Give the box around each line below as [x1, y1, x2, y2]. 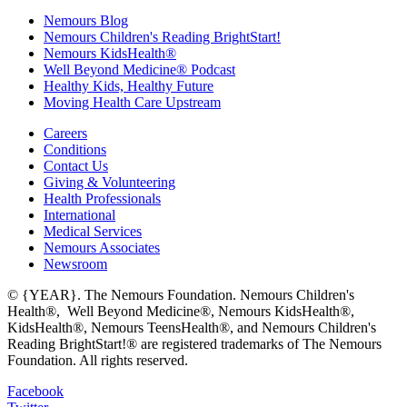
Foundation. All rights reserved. [7, 352, 188, 369]
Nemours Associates [44, 240, 160, 256]
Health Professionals [44, 191, 161, 207]
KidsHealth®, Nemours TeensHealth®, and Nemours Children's [7, 320, 376, 336]
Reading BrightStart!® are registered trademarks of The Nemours [7, 336, 382, 352]
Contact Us [44, 158, 108, 174]
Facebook [7, 383, 64, 400]
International [44, 207, 115, 223]
